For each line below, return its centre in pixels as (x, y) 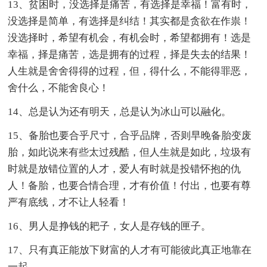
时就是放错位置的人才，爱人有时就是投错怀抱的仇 (125, 169)
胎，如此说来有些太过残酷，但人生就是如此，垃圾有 (130, 152)
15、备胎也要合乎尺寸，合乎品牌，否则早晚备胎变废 (130, 135)
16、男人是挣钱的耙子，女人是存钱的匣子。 (110, 226)
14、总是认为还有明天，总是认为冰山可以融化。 (120, 111)
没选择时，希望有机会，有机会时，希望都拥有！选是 (130, 38)
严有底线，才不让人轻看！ (69, 202)
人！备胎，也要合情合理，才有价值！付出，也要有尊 (130, 185)
